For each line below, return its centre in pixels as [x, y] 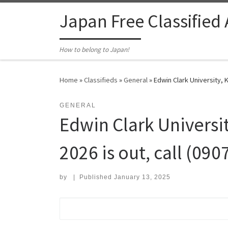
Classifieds [101, 80]
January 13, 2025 [142, 177]
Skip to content [38, 15]
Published [96, 177]
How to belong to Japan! [94, 50]
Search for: [84, 204]
